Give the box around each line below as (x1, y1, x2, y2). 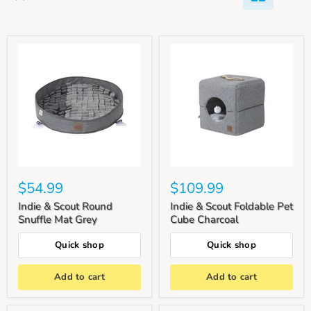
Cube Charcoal (170, 212, 238, 226)
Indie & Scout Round (18, 199, 112, 213)
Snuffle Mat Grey (18, 212, 97, 226)
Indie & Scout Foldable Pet (170, 199, 293, 213)
